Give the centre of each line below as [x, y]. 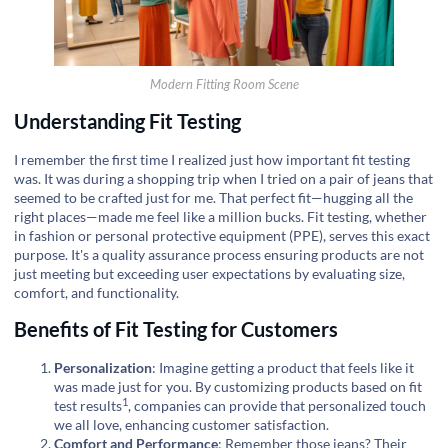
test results [88, 406]
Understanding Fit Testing [127, 120]
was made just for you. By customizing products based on [231, 387]
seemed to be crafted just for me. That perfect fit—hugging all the [213, 197]
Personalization [103, 368]
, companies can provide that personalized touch [277, 406]
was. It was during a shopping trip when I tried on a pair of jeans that [223, 178]
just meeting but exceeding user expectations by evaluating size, [209, 273]
